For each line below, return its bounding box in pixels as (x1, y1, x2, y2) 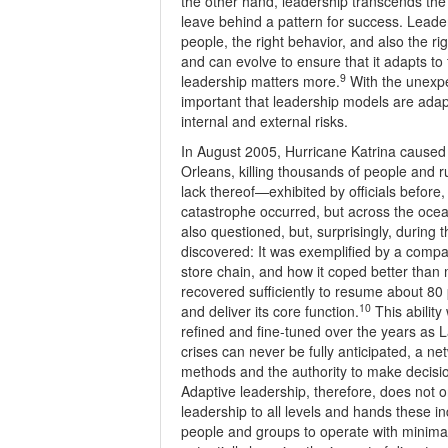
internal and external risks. (181, 111, 348, 131)
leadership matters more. (181, 71, 340, 91)
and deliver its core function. (181, 301, 359, 321)
